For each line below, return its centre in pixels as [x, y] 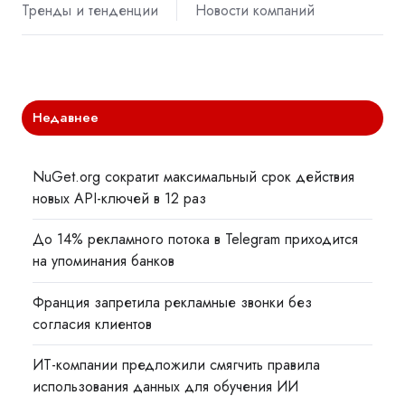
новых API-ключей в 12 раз [120, 199]
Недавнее [66, 118]
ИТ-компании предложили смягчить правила [177, 364]
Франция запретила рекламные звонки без [173, 302]
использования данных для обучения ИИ [166, 386]
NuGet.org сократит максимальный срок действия [194, 177]
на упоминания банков [104, 261]
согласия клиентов [93, 324]
